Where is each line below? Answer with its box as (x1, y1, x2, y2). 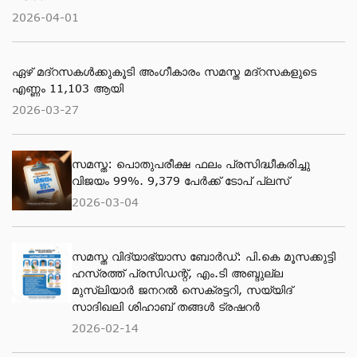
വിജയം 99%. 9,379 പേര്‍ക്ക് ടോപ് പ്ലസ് (72, 174, 289, 187)
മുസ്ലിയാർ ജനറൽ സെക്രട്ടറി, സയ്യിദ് (72, 283, 292, 296)
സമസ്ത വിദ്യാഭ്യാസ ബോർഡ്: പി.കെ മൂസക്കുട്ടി (72, 249, 335, 263)
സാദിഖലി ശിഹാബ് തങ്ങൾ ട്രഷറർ (72, 300, 260, 313)
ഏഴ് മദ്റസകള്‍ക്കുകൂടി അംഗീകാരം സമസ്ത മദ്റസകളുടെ (12, 65, 316, 78)
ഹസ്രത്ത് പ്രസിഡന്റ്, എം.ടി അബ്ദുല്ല (72, 266, 283, 280)
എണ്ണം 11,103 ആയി (12, 81, 124, 95)
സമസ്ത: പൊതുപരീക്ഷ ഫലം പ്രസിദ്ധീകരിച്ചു (72, 157, 310, 171)
